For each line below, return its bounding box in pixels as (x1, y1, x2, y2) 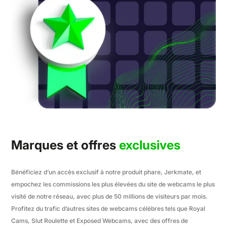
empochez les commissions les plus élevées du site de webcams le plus (11, 180, 215, 188)
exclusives (119, 137, 181, 153)
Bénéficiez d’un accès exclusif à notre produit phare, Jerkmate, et (11, 168, 202, 176)
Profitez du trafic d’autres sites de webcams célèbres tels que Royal (11, 204, 206, 212)
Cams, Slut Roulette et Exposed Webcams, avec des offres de (11, 216, 188, 224)
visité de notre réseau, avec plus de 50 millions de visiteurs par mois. (11, 192, 208, 200)
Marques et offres (11, 137, 120, 153)
